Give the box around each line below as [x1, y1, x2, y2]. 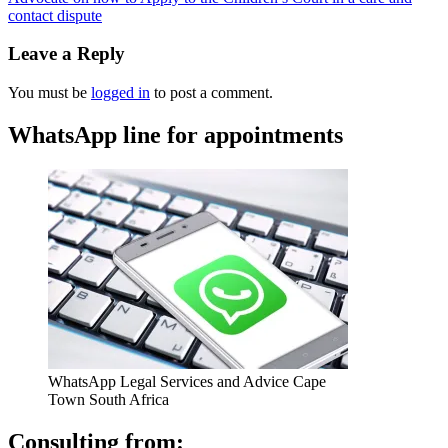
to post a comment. [150, 84, 273, 102]
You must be [8, 84, 91, 102]
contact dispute [8, 6, 102, 24]
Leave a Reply [8, 43, 125, 65]
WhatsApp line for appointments [8, 121, 343, 148]
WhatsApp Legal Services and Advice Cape [48, 372, 326, 390]
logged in [91, 84, 150, 102]
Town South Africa [48, 390, 169, 408]
